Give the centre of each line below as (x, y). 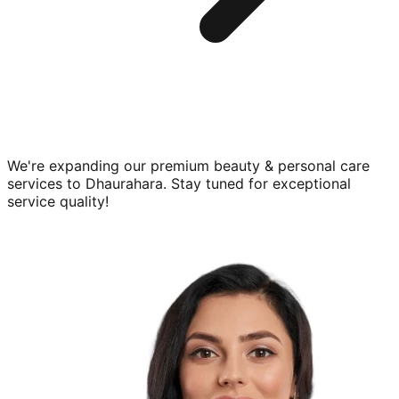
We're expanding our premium (110, 166)
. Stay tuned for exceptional (257, 184)
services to (44, 184)
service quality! (58, 202)
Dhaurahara (124, 184)
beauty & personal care (292, 166)
